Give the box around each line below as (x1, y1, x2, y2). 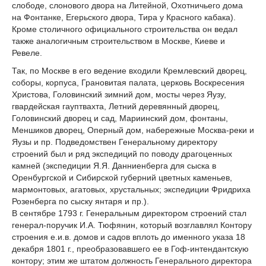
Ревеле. (12, 47, 42, 58)
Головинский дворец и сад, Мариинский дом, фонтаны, (12, 113, 228, 123)
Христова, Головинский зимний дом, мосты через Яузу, (12, 89, 226, 99)
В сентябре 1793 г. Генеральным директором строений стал (12, 208, 246, 218)
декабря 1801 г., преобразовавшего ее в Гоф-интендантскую (12, 243, 249, 254)
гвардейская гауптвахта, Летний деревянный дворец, (12, 101, 220, 111)
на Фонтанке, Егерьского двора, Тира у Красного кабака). (12, 12, 236, 22)
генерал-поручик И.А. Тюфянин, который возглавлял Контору (12, 220, 252, 230)
